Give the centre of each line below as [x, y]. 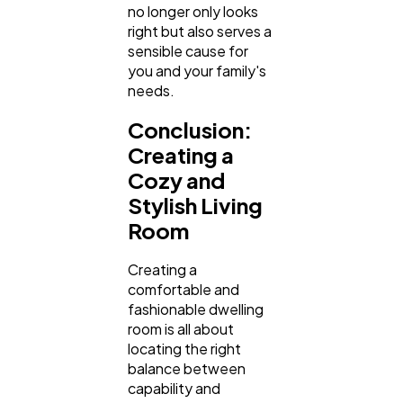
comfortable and [184, 289]
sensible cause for [188, 50]
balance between [187, 368]
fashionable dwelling [196, 309]
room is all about [181, 329]
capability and [174, 388]
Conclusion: [190, 130]
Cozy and [176, 180]
